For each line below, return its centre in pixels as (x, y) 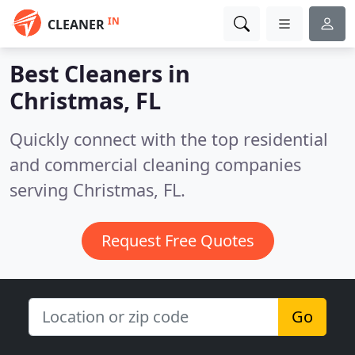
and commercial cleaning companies (155, 164)
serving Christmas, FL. (97, 190)
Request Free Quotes (177, 240)
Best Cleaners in (100, 73)
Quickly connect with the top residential (169, 139)
